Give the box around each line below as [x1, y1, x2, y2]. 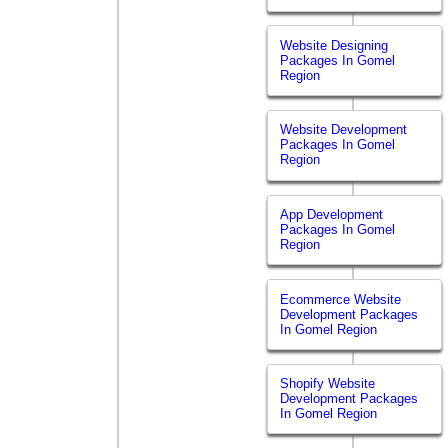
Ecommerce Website [280, 291, 402, 307]
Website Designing [280, 37, 389, 53]
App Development [280, 206, 384, 222]
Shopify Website [280, 376, 376, 392]
